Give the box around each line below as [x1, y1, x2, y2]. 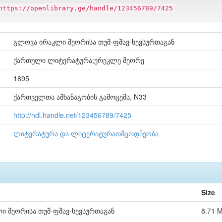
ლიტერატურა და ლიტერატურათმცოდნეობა [13, 128, 159, 138]
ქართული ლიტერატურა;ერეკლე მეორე [13, 55, 144, 65]
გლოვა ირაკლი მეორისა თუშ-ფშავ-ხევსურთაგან [13, 37, 174, 47]
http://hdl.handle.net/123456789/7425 [13, 110, 131, 120]
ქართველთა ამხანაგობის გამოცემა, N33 [13, 92, 147, 102]
